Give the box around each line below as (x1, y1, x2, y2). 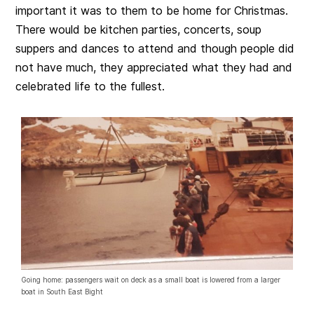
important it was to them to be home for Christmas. (15, 4, 289, 18)
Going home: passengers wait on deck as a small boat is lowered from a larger (21, 275, 281, 285)
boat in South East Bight (21, 287, 104, 296)
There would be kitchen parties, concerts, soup (15, 22, 262, 37)
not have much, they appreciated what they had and (15, 60, 293, 75)
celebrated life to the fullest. (15, 79, 165, 94)
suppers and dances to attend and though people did (15, 41, 295, 56)
